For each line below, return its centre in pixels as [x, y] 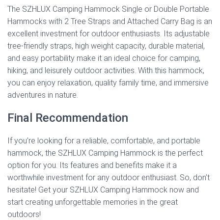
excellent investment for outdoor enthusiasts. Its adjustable [109, 34]
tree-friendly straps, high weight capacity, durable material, [106, 46]
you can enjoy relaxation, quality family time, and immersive [108, 83]
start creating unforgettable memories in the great [93, 202]
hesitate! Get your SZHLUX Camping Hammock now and [103, 190]
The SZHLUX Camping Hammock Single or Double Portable [108, 9]
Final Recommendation [68, 118]
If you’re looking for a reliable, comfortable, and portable [104, 141]
